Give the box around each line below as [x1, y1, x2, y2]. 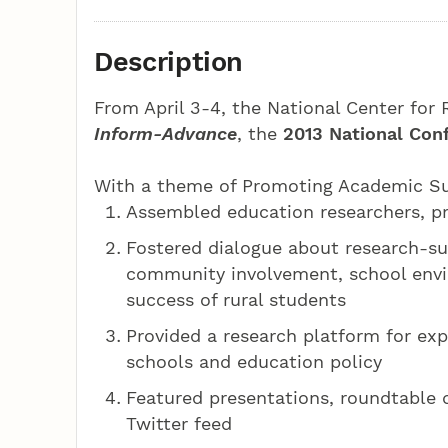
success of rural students [126, 288, 347, 310]
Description [94, 45, 244, 78]
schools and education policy [126, 350, 383, 372]
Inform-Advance [94, 122, 238, 144]
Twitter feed [126, 412, 233, 434]
